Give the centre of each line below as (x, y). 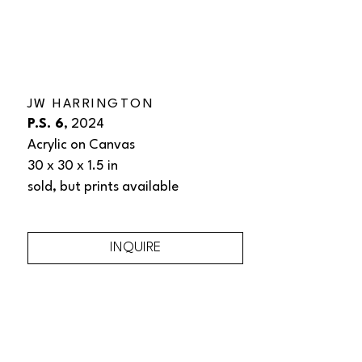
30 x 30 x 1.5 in (72, 166)
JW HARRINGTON (90, 104)
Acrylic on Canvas (81, 145)
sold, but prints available (104, 187)
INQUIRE (135, 247)
